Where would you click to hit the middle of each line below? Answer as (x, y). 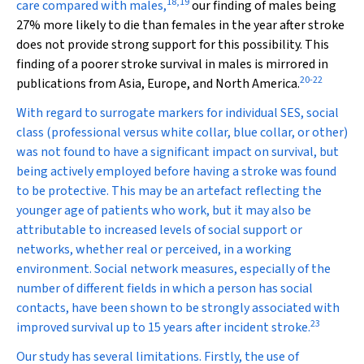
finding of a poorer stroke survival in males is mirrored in (172, 64)
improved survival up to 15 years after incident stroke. (163, 327)
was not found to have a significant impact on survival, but (178, 152)
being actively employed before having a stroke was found (176, 171)
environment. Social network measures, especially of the (173, 269)
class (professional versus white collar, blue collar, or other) (182, 132)
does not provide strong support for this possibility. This (173, 45)
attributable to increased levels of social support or (159, 230)
